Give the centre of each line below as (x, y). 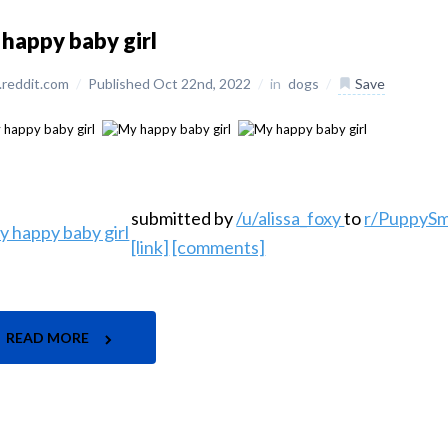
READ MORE (49, 338)
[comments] (219, 247)
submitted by (184, 218)
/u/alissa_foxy (290, 218)
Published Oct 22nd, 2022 (171, 83)
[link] (150, 247)
